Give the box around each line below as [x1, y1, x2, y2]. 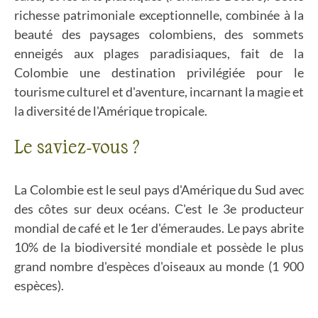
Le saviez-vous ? [14, 135, 140, 157]
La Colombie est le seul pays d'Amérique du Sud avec [14, 182, 304, 197]
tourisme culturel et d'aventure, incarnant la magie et [14, 84, 304, 99]
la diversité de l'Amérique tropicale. [14, 103, 207, 119]
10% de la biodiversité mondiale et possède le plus [14, 239, 304, 255]
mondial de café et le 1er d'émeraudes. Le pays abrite [14, 220, 304, 236]
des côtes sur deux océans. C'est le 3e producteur [14, 201, 304, 216]
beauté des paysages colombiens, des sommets [14, 26, 304, 42]
